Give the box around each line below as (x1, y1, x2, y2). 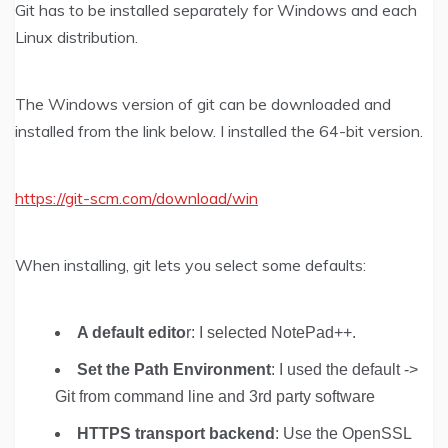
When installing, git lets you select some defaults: (15, 254, 366, 275)
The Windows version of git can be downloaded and (15, 93, 391, 114)
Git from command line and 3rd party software (55, 387, 375, 405)
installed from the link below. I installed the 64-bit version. (15, 120, 423, 141)
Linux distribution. (15, 26, 138, 47)
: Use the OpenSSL (275, 424, 411, 442)
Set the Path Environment (77, 360, 271, 378)
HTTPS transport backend (77, 424, 275, 442)
